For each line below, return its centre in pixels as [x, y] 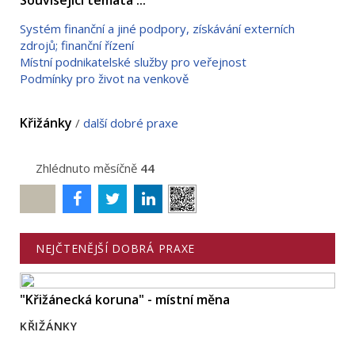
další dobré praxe [131, 122]
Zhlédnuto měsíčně [86, 168]
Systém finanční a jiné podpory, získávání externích [157, 28]
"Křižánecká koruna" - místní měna [125, 300]
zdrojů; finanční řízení [77, 45]
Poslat [38, 199]
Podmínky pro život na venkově [104, 78]
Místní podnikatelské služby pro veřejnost [133, 61]
